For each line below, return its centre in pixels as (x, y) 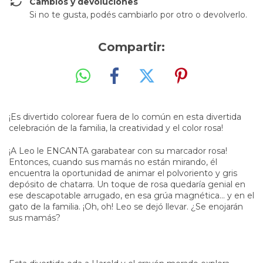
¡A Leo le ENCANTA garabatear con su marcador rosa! (118, 151)
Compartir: (131, 47)
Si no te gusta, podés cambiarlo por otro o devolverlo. (138, 15)
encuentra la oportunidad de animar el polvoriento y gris (123, 173)
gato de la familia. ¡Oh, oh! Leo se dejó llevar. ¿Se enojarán (126, 206)
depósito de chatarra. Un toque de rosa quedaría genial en (127, 184)
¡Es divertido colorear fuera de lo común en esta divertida (125, 117)
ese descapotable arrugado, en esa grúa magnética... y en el (131, 195)
